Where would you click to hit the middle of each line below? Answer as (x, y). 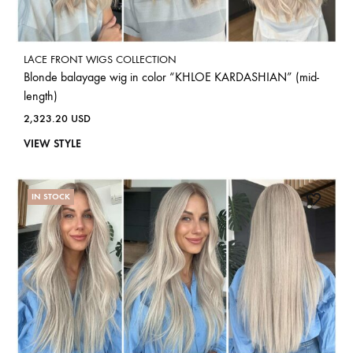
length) (41, 95)
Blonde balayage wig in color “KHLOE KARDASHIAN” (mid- (171, 76)
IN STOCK (51, 196)
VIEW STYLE (52, 143)
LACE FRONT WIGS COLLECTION (100, 59)
